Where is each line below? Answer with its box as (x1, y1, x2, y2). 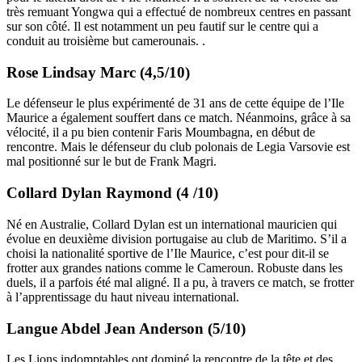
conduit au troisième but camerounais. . (6, 34, 205, 48)
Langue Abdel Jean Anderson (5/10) (6, 319, 246, 337)
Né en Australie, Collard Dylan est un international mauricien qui (6, 217, 337, 231)
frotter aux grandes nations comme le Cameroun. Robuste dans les (6, 260, 343, 275)
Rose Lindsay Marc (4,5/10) (6, 63, 190, 81)
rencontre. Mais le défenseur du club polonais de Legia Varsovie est (6, 140, 350, 154)
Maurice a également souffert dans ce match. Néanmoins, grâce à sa (6, 111, 351, 125)
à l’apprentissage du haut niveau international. (6, 289, 239, 304)
